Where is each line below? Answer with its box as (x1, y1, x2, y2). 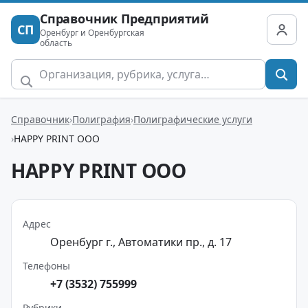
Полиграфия (72, 112, 131, 126)
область (40, 37, 72, 49)
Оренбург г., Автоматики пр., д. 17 (50, 234, 232, 250)
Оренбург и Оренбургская (40, 27, 144, 38)
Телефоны (23, 259, 70, 272)
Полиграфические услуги (133, 112, 252, 126)
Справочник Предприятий (40, 10, 210, 27)
